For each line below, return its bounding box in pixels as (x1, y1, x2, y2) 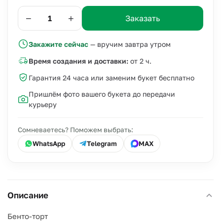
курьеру (29, 100, 57, 109)
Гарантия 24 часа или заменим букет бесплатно (29, 73, 194, 82)
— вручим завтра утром (88, 39, 171, 48)
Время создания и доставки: (29, 56, 128, 65)
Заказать (125, 13, 160, 23)
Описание (7, 190, 48, 200)
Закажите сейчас (29, 39, 88, 48)
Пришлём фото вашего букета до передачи (29, 90, 175, 98)
